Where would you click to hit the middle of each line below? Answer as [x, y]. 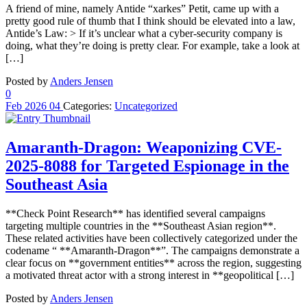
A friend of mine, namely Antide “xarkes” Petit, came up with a [142, 8]
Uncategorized [146, 106]
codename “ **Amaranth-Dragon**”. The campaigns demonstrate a [152, 250]
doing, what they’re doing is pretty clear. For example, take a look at [152, 45]
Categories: [87, 106]
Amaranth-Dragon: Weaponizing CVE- [144, 147]
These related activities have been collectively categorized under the [151, 238]
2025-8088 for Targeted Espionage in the [147, 165]
